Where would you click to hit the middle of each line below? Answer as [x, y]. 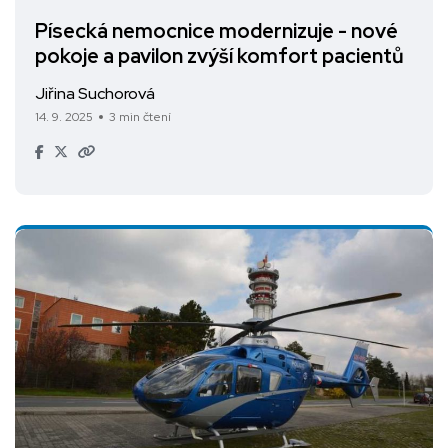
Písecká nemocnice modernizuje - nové [216, 31]
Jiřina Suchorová [95, 94]
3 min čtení [140, 117]
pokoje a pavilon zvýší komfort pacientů [219, 56]
